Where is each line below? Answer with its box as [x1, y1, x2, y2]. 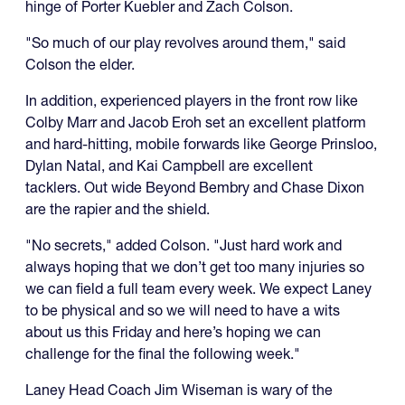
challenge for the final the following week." [25, 344, 300, 363]
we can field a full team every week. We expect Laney [25, 278, 372, 297]
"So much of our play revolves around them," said [25, 33, 345, 52]
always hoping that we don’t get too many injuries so [25, 257, 364, 276]
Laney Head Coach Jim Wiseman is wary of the [25, 380, 333, 399]
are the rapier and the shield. [25, 199, 210, 218]
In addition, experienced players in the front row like [25, 90, 358, 109]
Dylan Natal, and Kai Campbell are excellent [25, 155, 313, 174]
